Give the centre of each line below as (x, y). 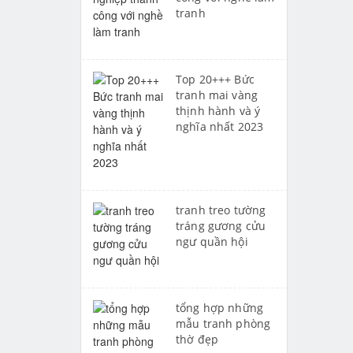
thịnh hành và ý (218, 110)
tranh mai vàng (217, 95)
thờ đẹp (197, 339)
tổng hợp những (219, 307)
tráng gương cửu (221, 225)
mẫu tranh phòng (223, 323)
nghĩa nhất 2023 (220, 126)
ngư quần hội (212, 241)
